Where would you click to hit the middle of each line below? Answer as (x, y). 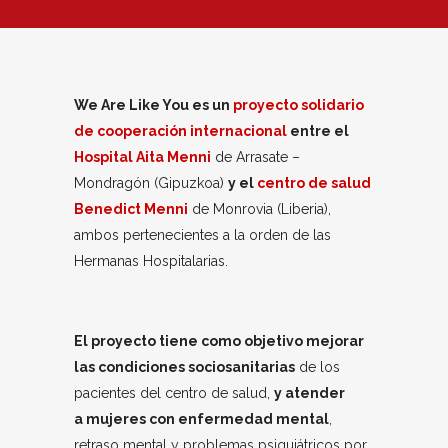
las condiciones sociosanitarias (184, 366)
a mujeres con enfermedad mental (201, 418)
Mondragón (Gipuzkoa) (151, 182)
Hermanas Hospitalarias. (151, 260)
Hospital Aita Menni (142, 156)
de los (317, 366)
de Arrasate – (255, 156)
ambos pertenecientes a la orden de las (202, 234)
